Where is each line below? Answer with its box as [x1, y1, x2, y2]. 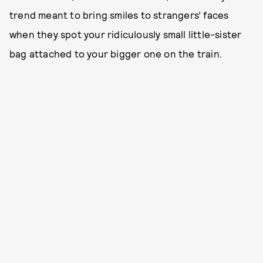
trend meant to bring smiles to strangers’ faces [9, 9, 229, 21]
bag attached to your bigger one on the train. [9, 48, 222, 59]
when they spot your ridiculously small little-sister [9, 28, 242, 40]
